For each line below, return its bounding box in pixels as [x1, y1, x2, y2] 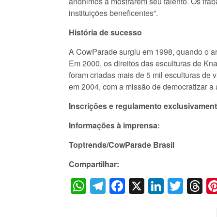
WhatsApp [86, 174, 158, 197]
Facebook [125, 174, 193, 197]
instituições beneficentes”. [69, 7, 158, 18]
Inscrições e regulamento [69, 100, 164, 111]
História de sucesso [69, 27, 142, 38]
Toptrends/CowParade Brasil [69, 139, 174, 150]
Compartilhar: [69, 158, 119, 170]
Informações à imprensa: [69, 120, 160, 131]
